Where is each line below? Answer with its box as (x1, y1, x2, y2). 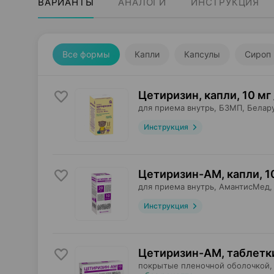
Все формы (62, 49, 110, 59)
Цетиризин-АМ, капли (138, 168, 259, 180)
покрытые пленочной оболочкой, (138, 261, 272, 270)
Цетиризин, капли (138, 89, 237, 102)
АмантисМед (219, 182, 270, 191)
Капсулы (184, 49, 220, 59)
